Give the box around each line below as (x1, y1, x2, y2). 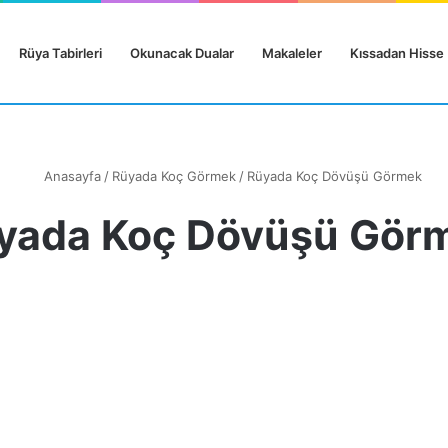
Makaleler (262, 45, 322, 61)
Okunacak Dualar (130, 45, 234, 61)
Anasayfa (39, 168, 101, 184)
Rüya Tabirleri (19, 45, 102, 61)
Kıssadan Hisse (350, 45, 444, 61)
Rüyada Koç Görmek (111, 168, 236, 184)
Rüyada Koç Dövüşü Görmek (246, 168, 422, 184)
